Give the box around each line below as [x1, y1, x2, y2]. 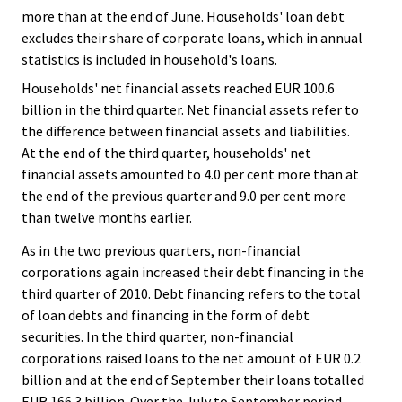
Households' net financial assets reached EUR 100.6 [22, 79, 335, 98]
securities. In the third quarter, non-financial [22, 327, 293, 345]
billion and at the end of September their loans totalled [22, 370, 364, 389]
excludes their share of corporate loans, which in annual [22, 29, 363, 48]
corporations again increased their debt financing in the [22, 262, 364, 281]
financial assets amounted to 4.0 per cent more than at [22, 165, 359, 184]
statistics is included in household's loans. [22, 50, 277, 69]
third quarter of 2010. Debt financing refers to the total [22, 284, 361, 302]
